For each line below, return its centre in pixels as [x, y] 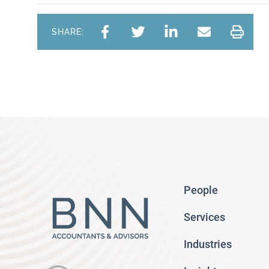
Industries [208, 244]
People [201, 190]
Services [204, 217]
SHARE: [68, 32]
